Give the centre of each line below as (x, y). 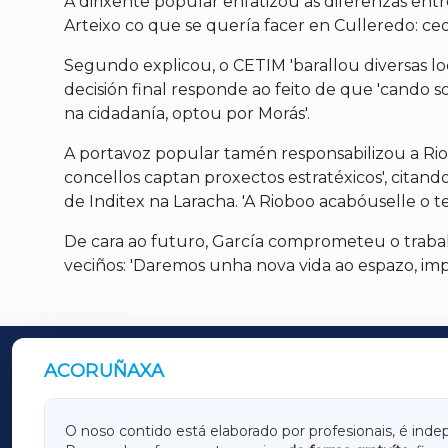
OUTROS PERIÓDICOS (169, 373)
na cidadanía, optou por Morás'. (187, 114)
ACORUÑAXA (104, 371)
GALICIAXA (139, 431)
